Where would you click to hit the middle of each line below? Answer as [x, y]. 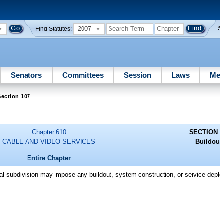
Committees [83, 75]
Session [137, 75]
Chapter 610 [49, 132]
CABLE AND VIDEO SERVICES [49, 142]
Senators [27, 75]
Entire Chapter [49, 158]
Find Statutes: [54, 29]
